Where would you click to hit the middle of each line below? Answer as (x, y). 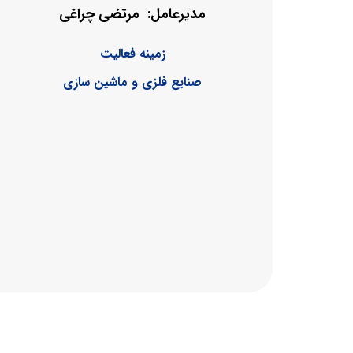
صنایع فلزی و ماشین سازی (132, 82)
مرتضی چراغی (99, 14)
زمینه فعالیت (132, 54)
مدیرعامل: (176, 15)
